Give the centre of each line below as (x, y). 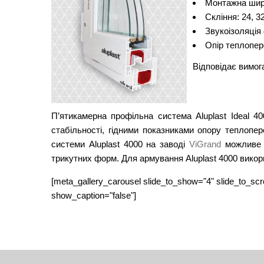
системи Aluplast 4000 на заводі (120, 144)
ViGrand (205, 144)
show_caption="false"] (94, 195)
